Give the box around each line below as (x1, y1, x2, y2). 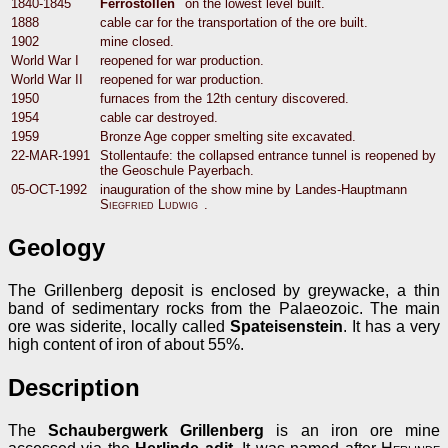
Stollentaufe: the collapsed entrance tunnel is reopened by (100, 147, 436, 163)
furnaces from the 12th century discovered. (100, 90, 349, 106)
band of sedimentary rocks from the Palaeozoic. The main (8, 300, 440, 318)
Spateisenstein (230, 318, 343, 336)
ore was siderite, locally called (8, 318, 230, 336)
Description (8, 374, 140, 402)
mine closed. (100, 33, 174, 49)
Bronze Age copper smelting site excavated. (100, 128, 356, 144)
